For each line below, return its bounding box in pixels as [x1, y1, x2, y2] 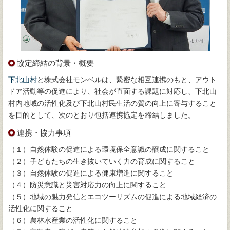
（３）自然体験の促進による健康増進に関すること [8, 169, 174, 177]
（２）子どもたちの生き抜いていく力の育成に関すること [8, 157, 195, 165]
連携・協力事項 [17, 128, 71, 137]
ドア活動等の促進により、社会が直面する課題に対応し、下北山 [8, 87, 217, 95]
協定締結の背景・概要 [17, 59, 94, 67]
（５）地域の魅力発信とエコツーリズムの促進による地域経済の [8, 193, 217, 201]
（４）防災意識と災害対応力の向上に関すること [8, 181, 166, 189]
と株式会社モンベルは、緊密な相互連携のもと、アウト [37, 75, 217, 84]
